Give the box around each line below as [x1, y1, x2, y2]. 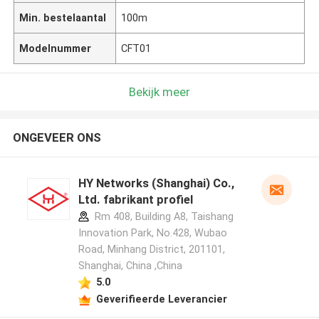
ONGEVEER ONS [12, 130, 101, 145]
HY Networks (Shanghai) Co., [78, 176, 234, 191]
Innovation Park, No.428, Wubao [78, 227, 227, 239]
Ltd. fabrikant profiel [78, 192, 193, 207]
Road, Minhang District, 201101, [78, 244, 225, 256]
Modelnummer [19, 42, 92, 54]
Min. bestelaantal [19, 11, 107, 23]
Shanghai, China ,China [78, 260, 182, 272]
